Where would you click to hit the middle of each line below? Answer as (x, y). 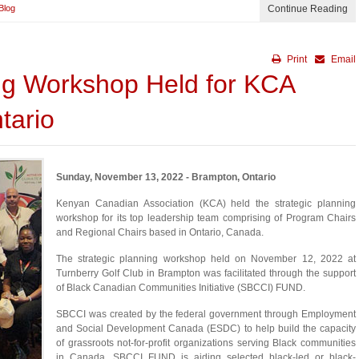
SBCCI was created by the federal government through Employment (206, 314)
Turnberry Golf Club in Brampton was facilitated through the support (206, 273)
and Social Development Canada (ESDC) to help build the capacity (206, 329)
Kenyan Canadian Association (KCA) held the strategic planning (206, 204)
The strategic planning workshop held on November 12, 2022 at (206, 259)
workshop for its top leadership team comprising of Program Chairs (206, 218)
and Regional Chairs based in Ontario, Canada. (160, 232)
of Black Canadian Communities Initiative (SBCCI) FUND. (181, 288)
